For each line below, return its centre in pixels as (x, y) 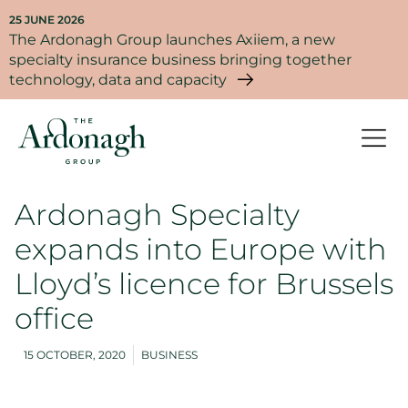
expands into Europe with (201, 249)
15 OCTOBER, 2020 (75, 354)
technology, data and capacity (118, 80)
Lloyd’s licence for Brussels (204, 283)
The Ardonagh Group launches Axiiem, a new (172, 40)
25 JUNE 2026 (47, 20)
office (54, 318)
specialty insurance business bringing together (180, 60)
